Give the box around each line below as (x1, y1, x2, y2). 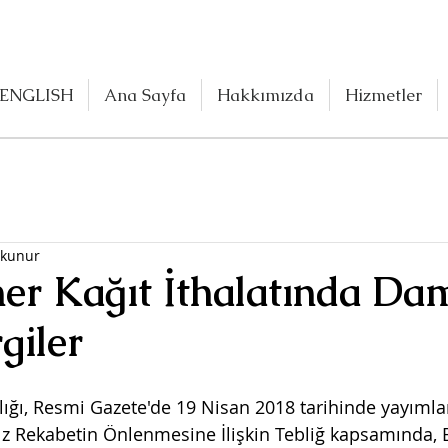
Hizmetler (345, 84, 422, 106)
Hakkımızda (217, 84, 314, 106)
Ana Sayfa (104, 84, 186, 106)
